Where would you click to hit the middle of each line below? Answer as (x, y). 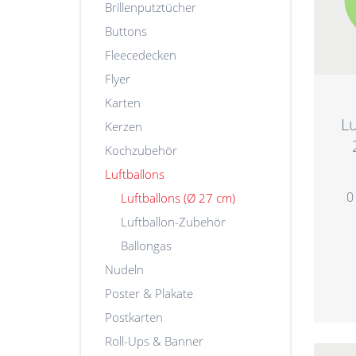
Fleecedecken (141, 54)
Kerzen (124, 126)
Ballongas (146, 245)
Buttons (126, 31)
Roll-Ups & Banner (154, 341)
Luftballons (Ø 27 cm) (178, 197)
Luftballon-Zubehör (173, 221)
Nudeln (124, 269)
